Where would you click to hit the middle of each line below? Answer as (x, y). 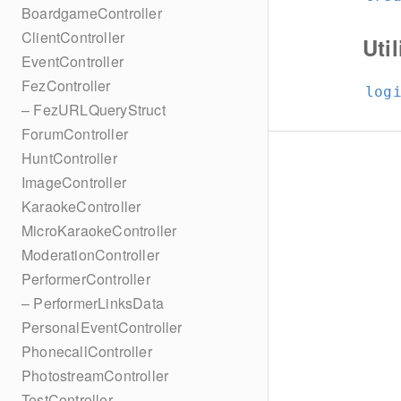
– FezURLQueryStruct (94, 110)
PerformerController (86, 279)
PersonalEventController (102, 327)
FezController (66, 85)
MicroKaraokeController (99, 230)
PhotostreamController (95, 375)
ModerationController (90, 255)
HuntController (69, 158)
